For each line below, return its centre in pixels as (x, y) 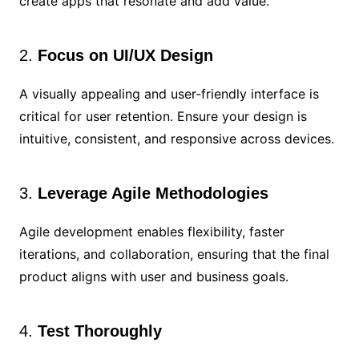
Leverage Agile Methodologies (153, 194)
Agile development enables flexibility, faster (151, 232)
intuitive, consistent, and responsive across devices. (176, 139)
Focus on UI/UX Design (125, 56)
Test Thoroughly (99, 331)
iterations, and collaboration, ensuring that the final (174, 254)
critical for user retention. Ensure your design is (163, 117)
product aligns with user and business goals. (153, 277)
